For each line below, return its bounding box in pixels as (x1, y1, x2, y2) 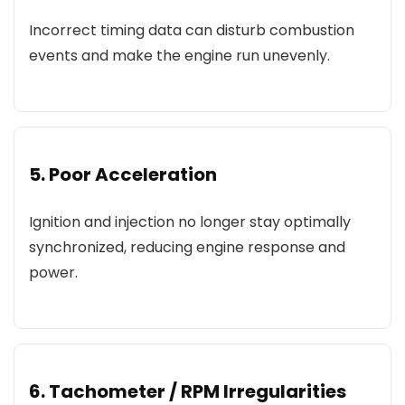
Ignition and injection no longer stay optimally (29, 212, 351, 232)
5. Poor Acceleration (29, 162, 217, 187)
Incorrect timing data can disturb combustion (29, 20, 354, 41)
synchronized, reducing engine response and (29, 237, 345, 258)
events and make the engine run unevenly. (29, 45, 330, 66)
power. (29, 262, 78, 283)
